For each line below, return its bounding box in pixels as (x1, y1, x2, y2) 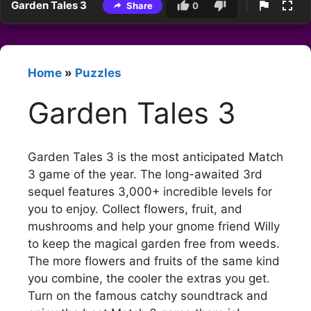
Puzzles (75, 66, 121, 81)
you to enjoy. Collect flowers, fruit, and (28, 201, 242, 216)
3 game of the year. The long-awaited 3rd (28, 167, 262, 181)
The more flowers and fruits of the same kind (28, 253, 280, 268)
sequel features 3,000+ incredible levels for (28, 184, 272, 199)
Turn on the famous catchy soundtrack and (28, 288, 268, 303)
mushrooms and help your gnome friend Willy (28, 219, 280, 233)
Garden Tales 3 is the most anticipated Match (28, 149, 283, 164)
